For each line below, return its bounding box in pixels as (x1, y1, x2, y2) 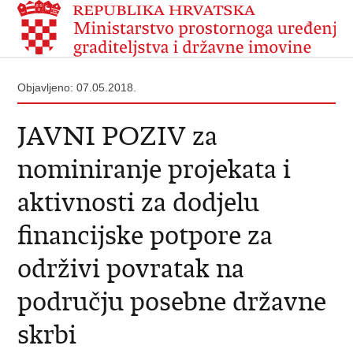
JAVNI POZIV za (17, 120, 218, 152)
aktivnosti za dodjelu (17, 186, 260, 218)
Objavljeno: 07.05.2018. (17, 81, 137, 94)
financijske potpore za (17, 219, 273, 251)
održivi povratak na (17, 252, 245, 284)
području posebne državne (17, 285, 327, 318)
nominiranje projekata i (17, 153, 292, 185)
